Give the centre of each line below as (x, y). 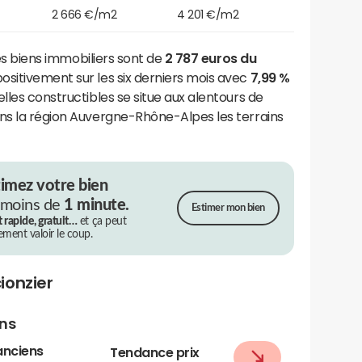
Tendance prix (155, 352)
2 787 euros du (210, 58)
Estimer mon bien (228, 208)
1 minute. (97, 205)
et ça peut (102, 221)
